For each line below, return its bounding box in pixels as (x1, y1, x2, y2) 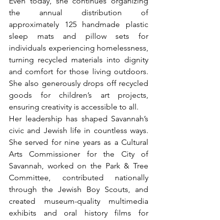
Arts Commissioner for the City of (9, 149, 148, 159)
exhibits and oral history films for (9, 208, 148, 218)
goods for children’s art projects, (9, 90, 148, 100)
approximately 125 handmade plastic (9, 20, 148, 29)
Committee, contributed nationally (9, 173, 148, 183)
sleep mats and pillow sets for (9, 31, 148, 41)
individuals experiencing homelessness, (9, 43, 148, 53)
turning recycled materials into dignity (9, 55, 148, 65)
